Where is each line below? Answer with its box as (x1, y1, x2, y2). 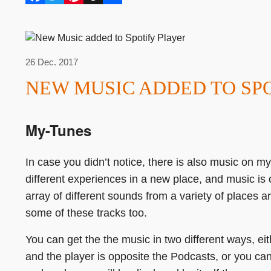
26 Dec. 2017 (25, 56, 78, 67)
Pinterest (64, 2, 102, 12)
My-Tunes (25, 119, 91, 140)
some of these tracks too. (25, 207, 147, 220)
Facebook (25, 2, 68, 12)
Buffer (83, 2, 109, 12)
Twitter (45, 2, 73, 12)
